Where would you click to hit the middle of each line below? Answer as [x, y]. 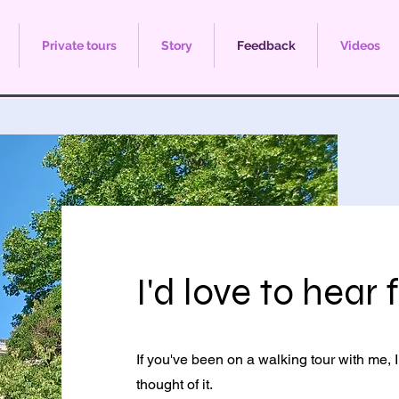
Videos [360, 45]
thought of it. [174, 384]
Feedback [266, 45]
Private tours [79, 45]
